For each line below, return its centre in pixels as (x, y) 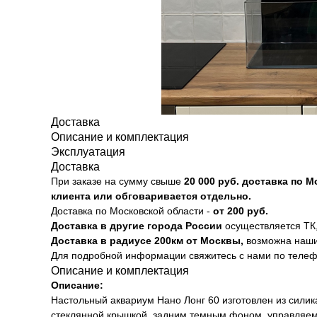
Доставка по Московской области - (132, 211)
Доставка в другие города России (137, 226)
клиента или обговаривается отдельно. (151, 196)
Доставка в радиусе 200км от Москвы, (147, 241)
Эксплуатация (88, 152)
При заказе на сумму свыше (117, 181)
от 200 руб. (241, 211)
